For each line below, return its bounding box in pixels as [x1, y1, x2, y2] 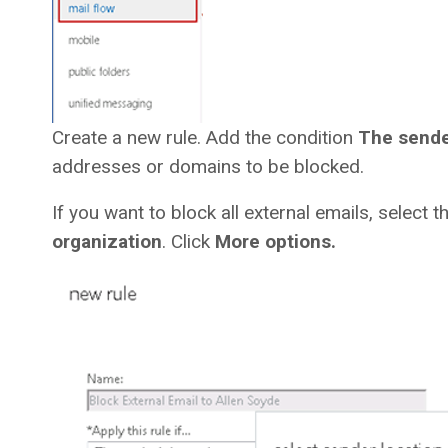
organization [52, 230, 162, 254]
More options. [215, 230, 336, 254]
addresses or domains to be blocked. [52, 155, 364, 179]
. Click [162, 230, 215, 254]
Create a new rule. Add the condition [52, 126, 358, 150]
